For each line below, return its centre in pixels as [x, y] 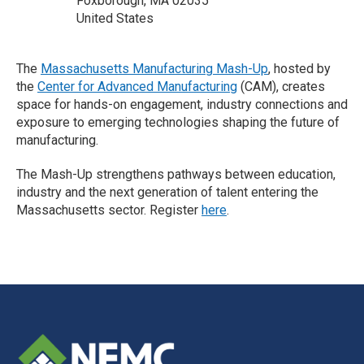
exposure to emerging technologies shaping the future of [178, 122]
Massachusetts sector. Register [109, 210]
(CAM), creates [281, 87]
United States [115, 18]
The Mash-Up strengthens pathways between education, [176, 174]
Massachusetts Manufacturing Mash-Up [154, 69]
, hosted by [299, 69]
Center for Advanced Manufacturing [137, 87]
